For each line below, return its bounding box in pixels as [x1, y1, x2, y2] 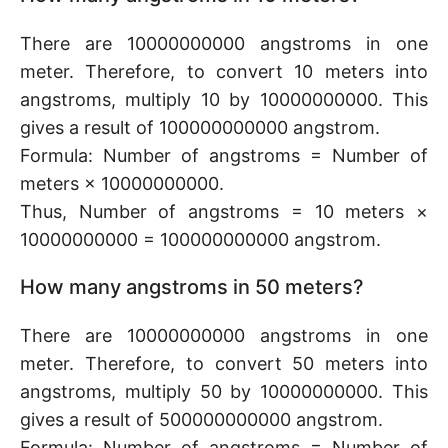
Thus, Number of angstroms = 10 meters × [20, 201, 428, 222]
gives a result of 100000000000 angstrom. [20, 117, 380, 138]
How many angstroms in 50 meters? [20, 275, 364, 299]
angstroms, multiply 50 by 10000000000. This [20, 381, 428, 402]
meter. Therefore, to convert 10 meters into [20, 61, 428, 82]
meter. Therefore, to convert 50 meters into [20, 353, 428, 374]
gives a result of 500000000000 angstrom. [20, 409, 383, 430]
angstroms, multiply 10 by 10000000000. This [20, 89, 428, 110]
